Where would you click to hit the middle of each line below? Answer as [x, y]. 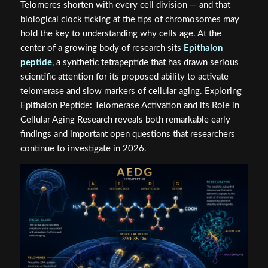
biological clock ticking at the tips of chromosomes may [130, 20]
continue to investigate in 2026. [83, 149]
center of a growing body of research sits [102, 48]
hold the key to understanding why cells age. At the [121, 34]
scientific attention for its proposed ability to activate [124, 77]
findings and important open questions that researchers [127, 135]
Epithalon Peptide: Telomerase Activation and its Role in [130, 106]
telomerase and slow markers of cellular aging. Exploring [131, 92]
